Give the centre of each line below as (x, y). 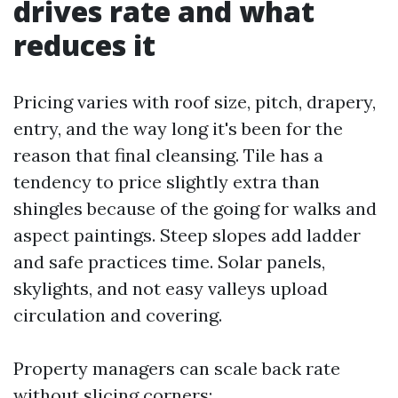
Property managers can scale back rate (177, 368)
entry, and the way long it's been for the (178, 128)
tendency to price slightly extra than (167, 182)
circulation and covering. (118, 315)
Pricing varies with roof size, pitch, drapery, (195, 102)
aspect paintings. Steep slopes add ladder (187, 235)
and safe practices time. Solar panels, (169, 262)
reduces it (84, 45)
